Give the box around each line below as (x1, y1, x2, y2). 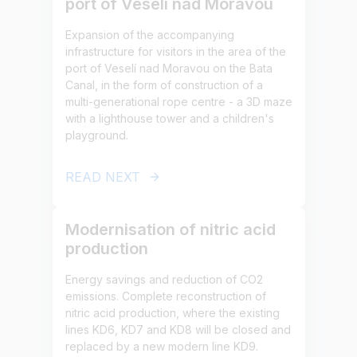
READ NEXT (65, 169, 140, 185)
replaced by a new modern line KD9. (65, 339, 258, 353)
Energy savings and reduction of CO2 (65, 273, 263, 286)
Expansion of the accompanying (65, 28, 234, 41)
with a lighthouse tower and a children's (65, 112, 274, 125)
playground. (65, 128, 128, 142)
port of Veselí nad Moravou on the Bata (65, 61, 273, 75)
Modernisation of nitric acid (65, 220, 276, 239)
